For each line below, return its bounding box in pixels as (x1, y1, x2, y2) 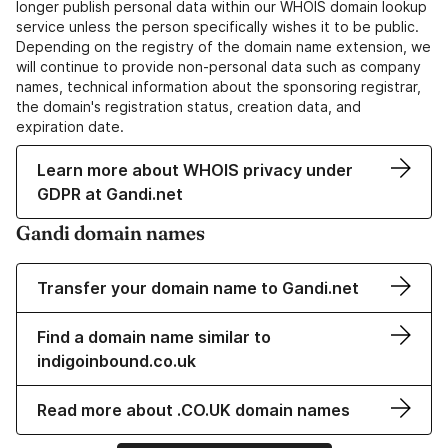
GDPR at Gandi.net (37, 184, 183, 205)
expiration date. (16, 118, 124, 136)
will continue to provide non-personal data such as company (16, 58, 421, 76)
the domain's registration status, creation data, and (16, 98, 361, 116)
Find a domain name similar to (37, 327, 271, 348)
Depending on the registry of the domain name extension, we (16, 38, 431, 56)
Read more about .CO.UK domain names (37, 400, 350, 421)
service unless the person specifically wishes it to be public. (16, 18, 419, 36)
